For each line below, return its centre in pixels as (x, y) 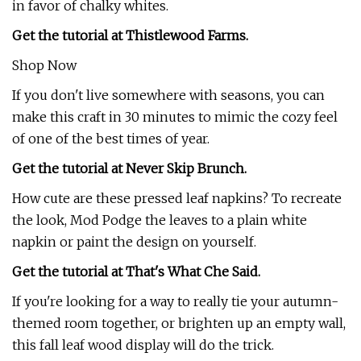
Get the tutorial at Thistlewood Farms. (130, 35)
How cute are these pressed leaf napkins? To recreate (177, 198)
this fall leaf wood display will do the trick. (143, 345)
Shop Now (44, 65)
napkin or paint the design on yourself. (134, 242)
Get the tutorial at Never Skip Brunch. (129, 168)
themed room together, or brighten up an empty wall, (179, 323)
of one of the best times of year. (111, 139)
